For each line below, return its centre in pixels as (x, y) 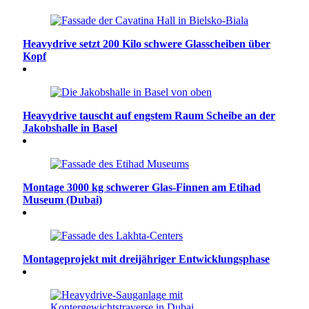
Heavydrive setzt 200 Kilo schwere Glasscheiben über (147, 43)
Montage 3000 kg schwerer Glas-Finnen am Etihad (142, 187)
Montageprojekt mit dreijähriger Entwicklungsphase (146, 259)
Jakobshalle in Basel (70, 128)
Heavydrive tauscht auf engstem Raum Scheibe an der (149, 115)
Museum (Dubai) (62, 199)
